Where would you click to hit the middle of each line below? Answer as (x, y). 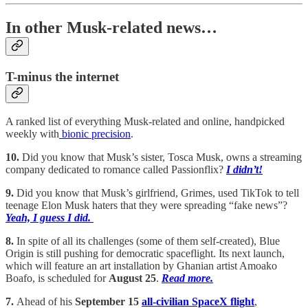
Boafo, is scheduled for (57, 278)
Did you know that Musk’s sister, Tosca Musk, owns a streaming (162, 157)
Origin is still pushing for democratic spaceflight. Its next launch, (145, 254)
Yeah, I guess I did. (49, 218)
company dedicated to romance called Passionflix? (116, 170)
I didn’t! (244, 170)
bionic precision (95, 134)
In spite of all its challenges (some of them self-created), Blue (148, 241)
